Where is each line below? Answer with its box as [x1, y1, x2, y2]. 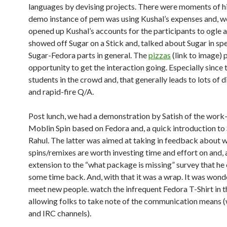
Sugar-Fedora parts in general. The [28, 50, 148, 60]
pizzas [148, 50, 171, 60]
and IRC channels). [28, 208, 91, 218]
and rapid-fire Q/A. [28, 87, 94, 96]
